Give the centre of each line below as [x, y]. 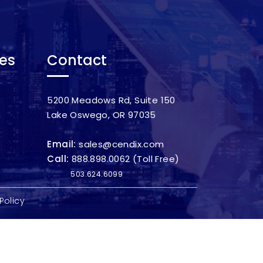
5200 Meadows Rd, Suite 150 [111, 100]
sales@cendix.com [122, 144]
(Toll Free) [155, 159]
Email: [63, 144]
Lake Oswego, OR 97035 [102, 115]
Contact [77, 60]
